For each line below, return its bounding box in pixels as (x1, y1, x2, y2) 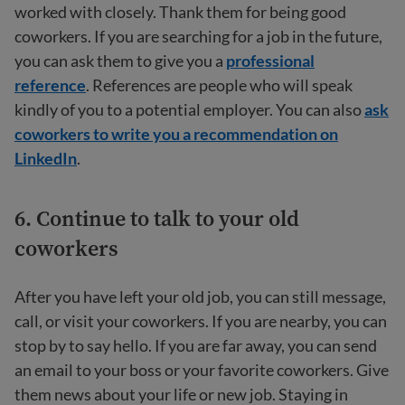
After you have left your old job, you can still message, (14, 287, 386, 306)
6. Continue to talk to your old (14, 203, 299, 233)
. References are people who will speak (86, 75, 353, 95)
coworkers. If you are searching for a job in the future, (14, 26, 382, 46)
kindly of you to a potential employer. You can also (14, 99, 364, 119)
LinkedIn (14, 148, 77, 168)
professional (226, 51, 315, 71)
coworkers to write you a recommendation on (14, 124, 338, 144)
